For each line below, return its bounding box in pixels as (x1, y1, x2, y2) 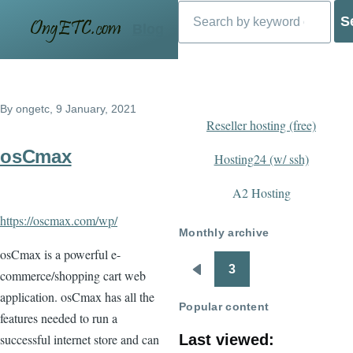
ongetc (16, 102, 50, 115)
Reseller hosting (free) (206, 117, 316, 133)
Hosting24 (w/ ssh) (214, 150, 309, 167)
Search (178, 2, 215, 14)
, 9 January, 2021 (50, 102, 136, 115)
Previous (196, 273, 250, 287)
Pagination (179, 269, 251, 286)
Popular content (179, 299, 269, 313)
